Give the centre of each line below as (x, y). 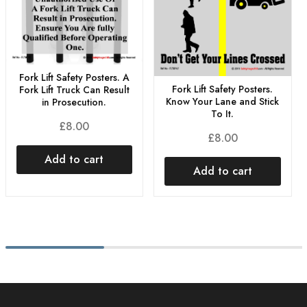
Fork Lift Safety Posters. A (74, 78)
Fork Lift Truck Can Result (74, 90)
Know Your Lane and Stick (223, 101)
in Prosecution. (74, 102)
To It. (223, 113)
